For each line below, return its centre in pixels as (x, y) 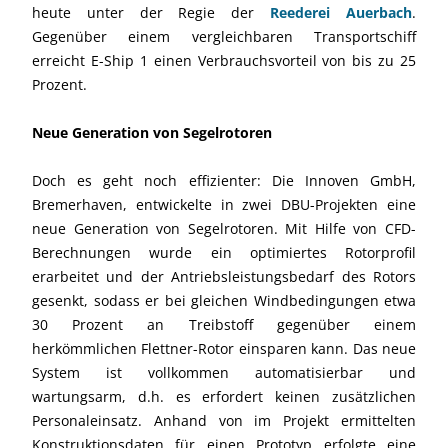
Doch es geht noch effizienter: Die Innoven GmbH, (224, 180)
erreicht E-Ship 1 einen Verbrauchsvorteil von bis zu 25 (224, 60)
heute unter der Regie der (151, 12)
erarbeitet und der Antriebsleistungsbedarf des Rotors (224, 276)
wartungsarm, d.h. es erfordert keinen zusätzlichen (224, 396)
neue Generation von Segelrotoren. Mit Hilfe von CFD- (224, 228)
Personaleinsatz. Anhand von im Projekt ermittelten (224, 420)
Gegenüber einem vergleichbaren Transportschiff (224, 36)
